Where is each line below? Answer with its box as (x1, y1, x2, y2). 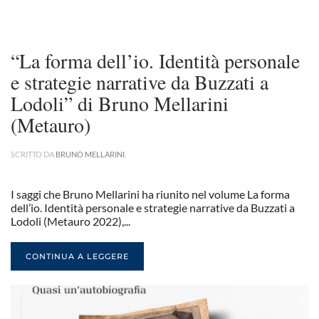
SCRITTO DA (11, 150, 56, 159)
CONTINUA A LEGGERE (26, 251, 129, 261)
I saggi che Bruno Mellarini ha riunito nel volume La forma (11, 187, 290, 201)
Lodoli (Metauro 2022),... (11, 214, 130, 228)
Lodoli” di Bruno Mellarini (11, 90, 229, 117)
